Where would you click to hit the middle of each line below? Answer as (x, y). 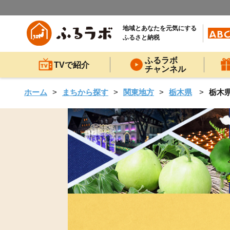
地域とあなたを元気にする (160, 28)
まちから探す (85, 92)
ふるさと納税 (141, 38)
